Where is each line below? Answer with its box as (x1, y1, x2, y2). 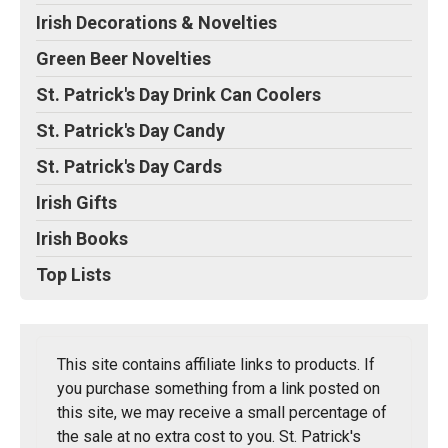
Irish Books (36, 228, 128, 250)
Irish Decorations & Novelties (36, 12, 277, 34)
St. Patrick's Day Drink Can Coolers (36, 84, 321, 106)
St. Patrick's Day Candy (36, 120, 225, 142)
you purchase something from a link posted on (57, 379, 380, 399)
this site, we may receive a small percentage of (57, 403, 387, 423)
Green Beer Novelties (36, 48, 211, 70)
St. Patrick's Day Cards (36, 156, 222, 178)
